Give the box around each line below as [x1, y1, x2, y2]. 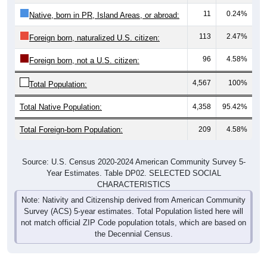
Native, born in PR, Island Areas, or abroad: [29, 10, 179, 20]
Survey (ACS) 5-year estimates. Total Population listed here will [24, 206, 243, 216]
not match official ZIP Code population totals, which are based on [21, 218, 246, 227]
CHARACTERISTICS [97, 179, 170, 189]
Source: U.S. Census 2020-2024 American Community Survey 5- [21, 157, 246, 166]
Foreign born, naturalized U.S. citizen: [29, 33, 160, 42]
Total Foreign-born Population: [20, 125, 123, 134]
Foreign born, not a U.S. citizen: [29, 55, 139, 65]
